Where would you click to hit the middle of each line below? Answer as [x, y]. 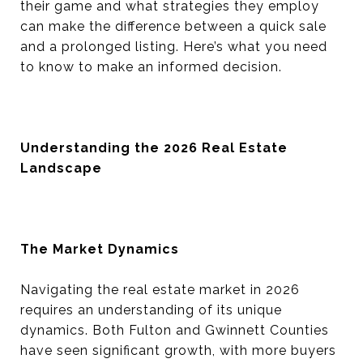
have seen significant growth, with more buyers [178, 350]
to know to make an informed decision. [151, 67]
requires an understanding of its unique [151, 310]
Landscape [61, 168]
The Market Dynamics [100, 249]
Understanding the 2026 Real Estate [154, 148]
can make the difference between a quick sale [173, 26]
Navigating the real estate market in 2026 [160, 290]
